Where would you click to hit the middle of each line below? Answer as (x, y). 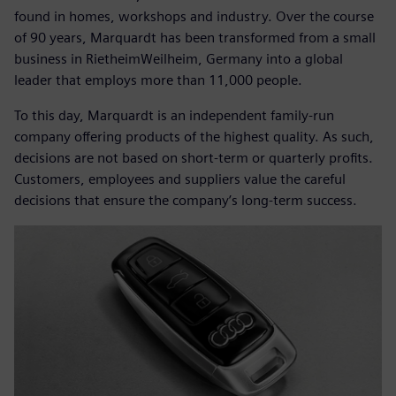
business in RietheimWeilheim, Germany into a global (179, 58)
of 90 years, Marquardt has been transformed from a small (195, 37)
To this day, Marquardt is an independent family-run (174, 115)
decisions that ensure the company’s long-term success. (186, 200)
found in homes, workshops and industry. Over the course (194, 16)
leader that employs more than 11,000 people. (158, 80)
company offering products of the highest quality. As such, (194, 136)
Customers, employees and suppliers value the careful (180, 179)
